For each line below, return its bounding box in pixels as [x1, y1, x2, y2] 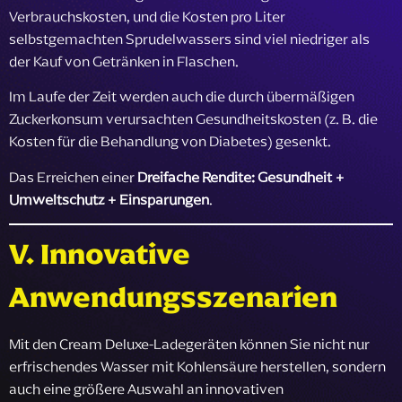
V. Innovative [9, 232, 190, 276]
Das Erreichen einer [9, 165, 137, 188]
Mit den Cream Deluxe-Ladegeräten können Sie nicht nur [9, 333, 370, 355]
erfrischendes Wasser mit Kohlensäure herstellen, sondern [9, 355, 386, 378]
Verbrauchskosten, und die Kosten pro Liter [9, 4, 285, 27]
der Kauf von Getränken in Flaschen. [9, 49, 239, 72]
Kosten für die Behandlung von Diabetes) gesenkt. [9, 130, 331, 153]
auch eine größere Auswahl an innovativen [9, 378, 284, 400]
